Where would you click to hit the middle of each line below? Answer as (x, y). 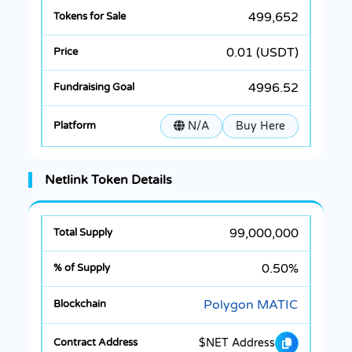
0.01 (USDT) (262, 52)
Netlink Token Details (108, 180)
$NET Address (237, 343)
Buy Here (260, 126)
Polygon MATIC (251, 304)
